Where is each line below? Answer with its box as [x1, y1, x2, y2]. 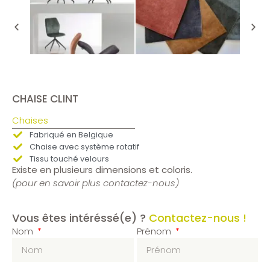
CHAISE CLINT [12, 92, 78, 107]
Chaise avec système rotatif [29, 141, 139, 153]
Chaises [12, 114, 48, 127]
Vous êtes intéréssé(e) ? [12, 210, 146, 225]
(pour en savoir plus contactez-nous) [12, 177, 179, 190]
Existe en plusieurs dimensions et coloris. [12, 163, 192, 177]
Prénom [136, 224, 174, 237]
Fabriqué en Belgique [29, 129, 113, 141]
